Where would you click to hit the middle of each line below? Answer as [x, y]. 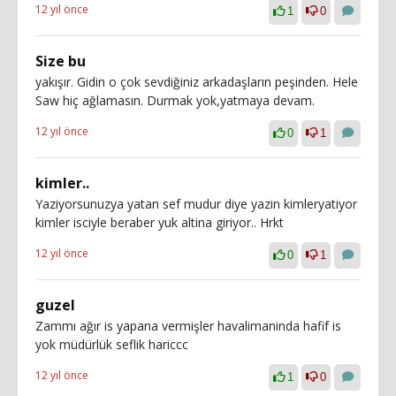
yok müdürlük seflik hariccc [112, 344]
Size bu [61, 61]
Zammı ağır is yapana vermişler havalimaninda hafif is [188, 326]
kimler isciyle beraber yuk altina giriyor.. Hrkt [160, 222]
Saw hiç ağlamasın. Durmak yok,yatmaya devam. [175, 100]
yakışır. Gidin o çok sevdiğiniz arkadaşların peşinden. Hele [197, 82]
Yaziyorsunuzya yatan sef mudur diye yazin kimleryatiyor [196, 204]
